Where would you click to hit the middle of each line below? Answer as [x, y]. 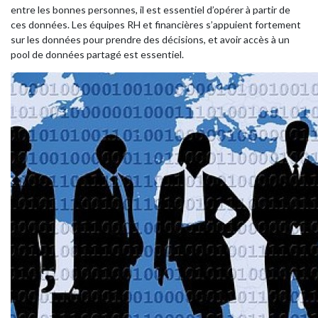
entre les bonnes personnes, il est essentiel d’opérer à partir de [150, 10]
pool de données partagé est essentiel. [97, 54]
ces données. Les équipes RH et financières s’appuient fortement [156, 24]
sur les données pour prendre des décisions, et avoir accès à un [150, 39]
